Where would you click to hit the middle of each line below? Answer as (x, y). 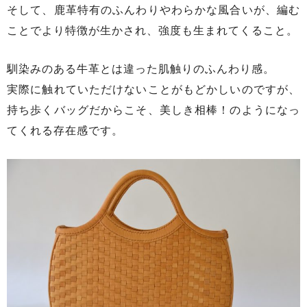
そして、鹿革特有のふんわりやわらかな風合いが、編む (153, 10)
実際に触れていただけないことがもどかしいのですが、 (153, 89)
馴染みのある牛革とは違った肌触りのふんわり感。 (141, 69)
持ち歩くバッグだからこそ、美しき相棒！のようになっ (153, 110)
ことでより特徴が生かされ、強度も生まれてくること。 (152, 31)
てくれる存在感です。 (65, 130)
